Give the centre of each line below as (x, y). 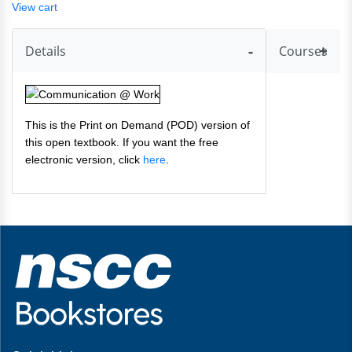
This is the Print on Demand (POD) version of (137, 125)
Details (46, 51)
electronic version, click (84, 160)
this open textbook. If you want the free (122, 143)
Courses (303, 51)
